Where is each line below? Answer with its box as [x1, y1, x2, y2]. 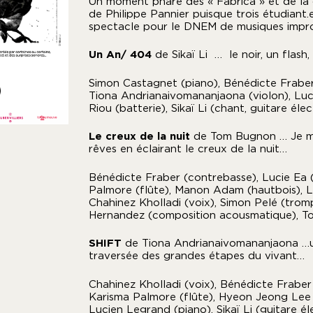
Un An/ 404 [88, 48, 155, 60]
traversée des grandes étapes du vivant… [88, 249, 305, 261]
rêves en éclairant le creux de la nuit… [88, 143, 287, 154]
